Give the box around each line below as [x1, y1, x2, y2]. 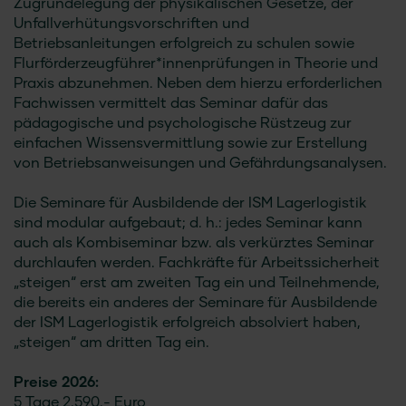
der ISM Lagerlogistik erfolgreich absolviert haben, [14, 316, 361, 331]
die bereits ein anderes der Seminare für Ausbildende [14, 296, 377, 311]
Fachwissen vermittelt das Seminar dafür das [14, 97, 328, 111]
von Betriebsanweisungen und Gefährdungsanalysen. [14, 157, 387, 171]
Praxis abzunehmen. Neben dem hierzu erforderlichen [14, 77, 382, 92]
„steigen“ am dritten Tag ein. [14, 336, 209, 351]
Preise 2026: [14, 376, 99, 391]
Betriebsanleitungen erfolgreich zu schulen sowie [14, 37, 354, 52]
